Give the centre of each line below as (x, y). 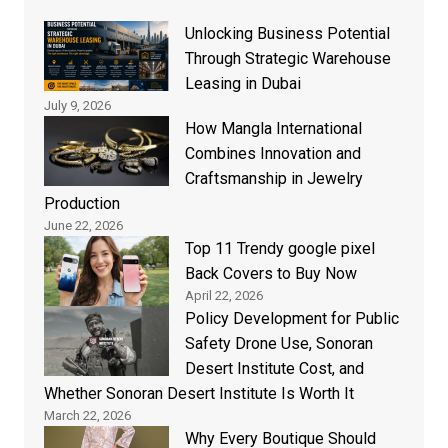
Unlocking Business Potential (287, 34)
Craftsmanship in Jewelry (273, 179)
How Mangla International (273, 129)
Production (81, 204)
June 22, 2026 (83, 226)
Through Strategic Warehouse (287, 59)
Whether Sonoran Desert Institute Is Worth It (198, 394)
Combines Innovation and (272, 154)
